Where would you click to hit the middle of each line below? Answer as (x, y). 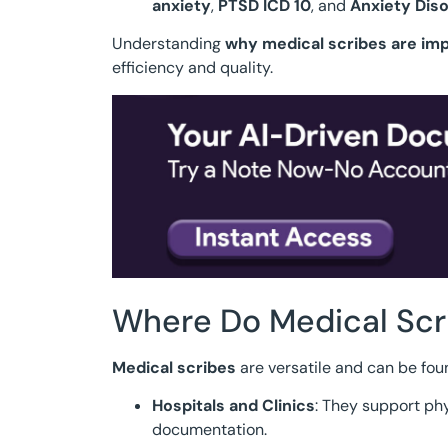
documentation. (209, 430)
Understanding (168, 44)
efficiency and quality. (192, 68)
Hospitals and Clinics (233, 406)
